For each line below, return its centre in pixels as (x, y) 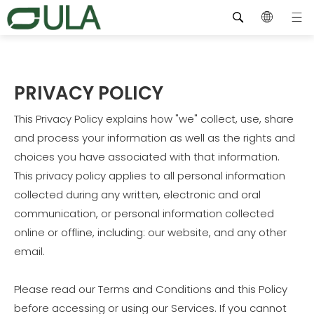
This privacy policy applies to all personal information (150, 176)
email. (29, 251)
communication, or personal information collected (144, 213)
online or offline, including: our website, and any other (150, 232)
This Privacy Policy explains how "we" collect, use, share (154, 119)
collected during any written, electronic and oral (137, 194)
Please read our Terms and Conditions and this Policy (151, 289)
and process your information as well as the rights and (155, 138)
